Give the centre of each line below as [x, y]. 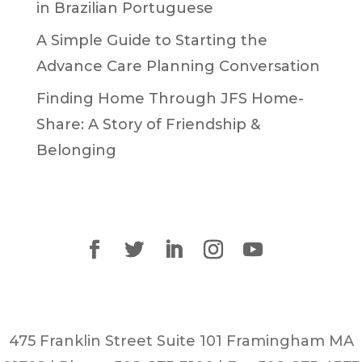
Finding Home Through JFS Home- [170, 99]
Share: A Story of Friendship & [148, 125]
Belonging [76, 151]
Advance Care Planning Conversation [178, 67]
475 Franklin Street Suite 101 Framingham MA [181, 341]
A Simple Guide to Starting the [152, 41]
